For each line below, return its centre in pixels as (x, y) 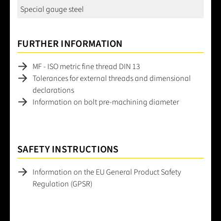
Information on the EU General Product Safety (107, 172)
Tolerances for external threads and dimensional (112, 78)
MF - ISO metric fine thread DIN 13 (86, 66)
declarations (53, 90)
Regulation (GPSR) (62, 184)
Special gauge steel (52, 9)
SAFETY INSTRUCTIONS (68, 149)
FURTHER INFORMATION (70, 44)
